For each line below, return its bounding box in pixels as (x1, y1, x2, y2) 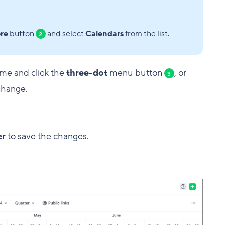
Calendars (85, 28, 124, 40)
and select (45, 28, 85, 40)
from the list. (123, 28, 169, 40)
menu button (107, 67, 164, 79)
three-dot (66, 67, 107, 79)
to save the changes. (5, 130, 89, 143)
